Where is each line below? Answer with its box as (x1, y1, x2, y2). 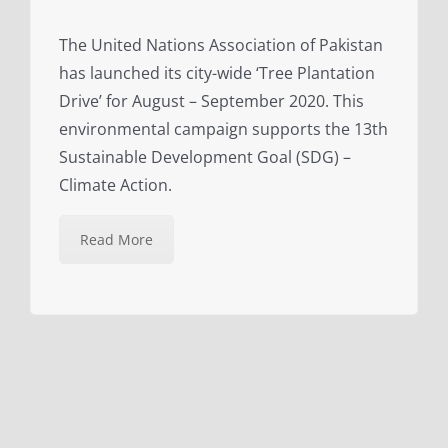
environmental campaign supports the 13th (59, 118, 388, 141)
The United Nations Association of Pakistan (59, 34, 383, 57)
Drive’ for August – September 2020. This (59, 90, 364, 113)
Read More (80, 230, 153, 250)
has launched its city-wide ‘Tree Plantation (59, 62, 375, 85)
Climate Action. (59, 174, 172, 197)
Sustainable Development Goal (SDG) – (59, 146, 351, 169)
